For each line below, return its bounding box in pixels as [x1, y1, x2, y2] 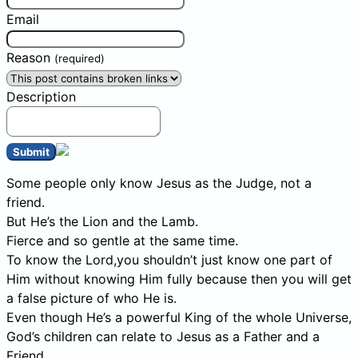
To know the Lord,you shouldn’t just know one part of [6, 251, 332, 268]
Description [6, 88, 76, 105]
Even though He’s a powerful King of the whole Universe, [6, 308, 352, 325]
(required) [54, 51, 105, 65]
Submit [13, 145, 50, 158]
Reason [6, 49, 54, 66]
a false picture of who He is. [6, 289, 177, 306]
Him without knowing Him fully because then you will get [6, 270, 352, 287]
